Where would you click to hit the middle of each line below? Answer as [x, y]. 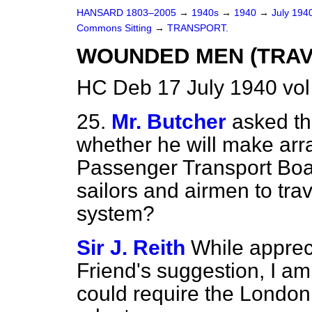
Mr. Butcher [169, 122]
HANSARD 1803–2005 [126, 13]
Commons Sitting [116, 28]
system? [116, 213]
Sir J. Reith [131, 248]
